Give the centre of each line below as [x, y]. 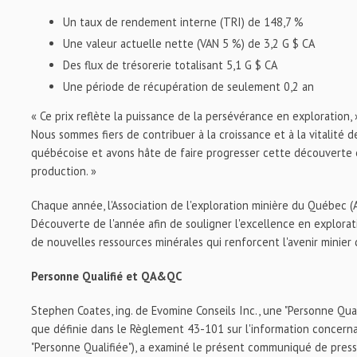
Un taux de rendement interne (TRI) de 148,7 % [184, 22]
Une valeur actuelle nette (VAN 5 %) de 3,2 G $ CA [189, 43]
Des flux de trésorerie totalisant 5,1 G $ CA [171, 65]
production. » [64, 171]
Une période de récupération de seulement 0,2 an [189, 86]
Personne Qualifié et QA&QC [107, 276]
